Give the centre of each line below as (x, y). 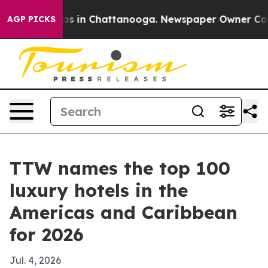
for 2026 (47, 234)
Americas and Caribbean (124, 212)
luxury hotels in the (99, 190)
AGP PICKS (31, 19)
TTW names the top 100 (120, 168)
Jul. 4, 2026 (35, 260)
